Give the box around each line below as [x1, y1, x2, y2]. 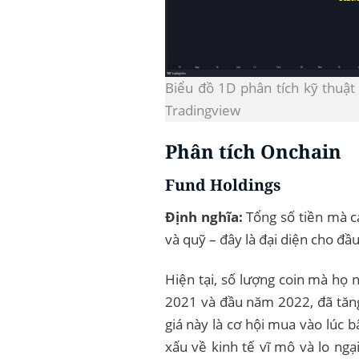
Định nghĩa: [164, 208, 243, 227]
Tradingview [164, 100, 240, 119]
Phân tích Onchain [164, 138, 341, 164]
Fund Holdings [164, 174, 280, 196]
